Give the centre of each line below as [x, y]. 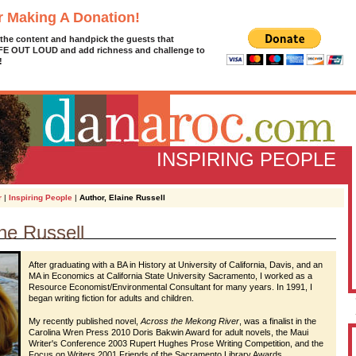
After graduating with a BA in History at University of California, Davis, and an [176, 265]
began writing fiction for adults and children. [111, 298]
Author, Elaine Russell [122, 197]
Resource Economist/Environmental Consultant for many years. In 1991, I [170, 287]
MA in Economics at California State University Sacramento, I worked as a [170, 276]
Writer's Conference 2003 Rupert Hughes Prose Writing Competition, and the [176, 343]
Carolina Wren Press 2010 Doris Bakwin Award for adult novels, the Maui [168, 332]
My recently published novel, [85, 321]
